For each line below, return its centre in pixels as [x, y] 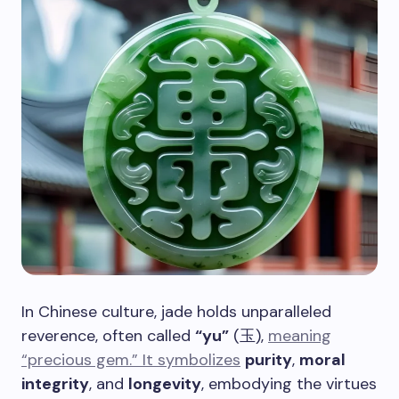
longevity [165, 384]
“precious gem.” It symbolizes [131, 360]
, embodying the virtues [289, 384]
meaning [300, 336]
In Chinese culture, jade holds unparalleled [176, 312]
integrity [55, 384]
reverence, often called [108, 336]
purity [269, 360]
